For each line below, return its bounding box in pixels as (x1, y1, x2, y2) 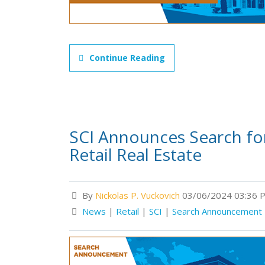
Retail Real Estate (69, 143, 202, 166)
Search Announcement (172, 205, 262, 217)
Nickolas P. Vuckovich (95, 189, 180, 201)
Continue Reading (89, 52, 165, 63)
